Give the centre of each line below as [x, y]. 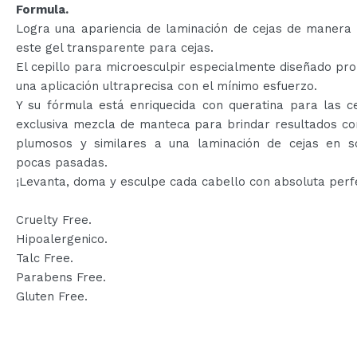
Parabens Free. [61, 277]
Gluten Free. [52, 296]
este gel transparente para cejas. [115, 47]
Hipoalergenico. [62, 239]
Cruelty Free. [54, 220]
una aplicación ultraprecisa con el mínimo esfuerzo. [167, 86]
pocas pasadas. [62, 162]
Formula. [42, 9]
